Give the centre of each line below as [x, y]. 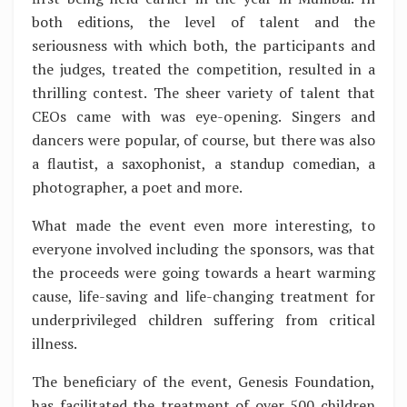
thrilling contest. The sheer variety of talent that [203, 92]
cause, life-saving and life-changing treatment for [203, 296]
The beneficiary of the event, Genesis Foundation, [203, 381]
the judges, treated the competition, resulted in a [203, 69]
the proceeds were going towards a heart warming [203, 272]
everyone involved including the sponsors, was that [203, 248]
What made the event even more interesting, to [203, 225]
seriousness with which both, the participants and [203, 45]
